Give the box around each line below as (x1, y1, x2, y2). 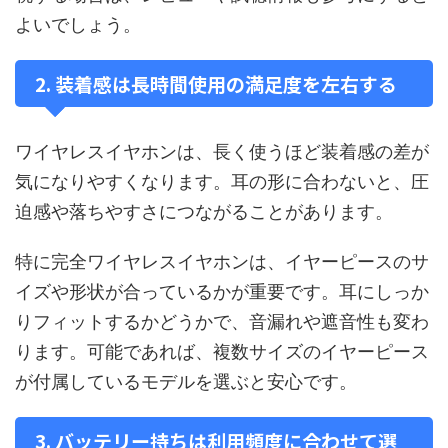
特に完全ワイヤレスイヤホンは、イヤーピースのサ (15, 251, 429, 272)
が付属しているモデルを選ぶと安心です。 (15, 371, 357, 392)
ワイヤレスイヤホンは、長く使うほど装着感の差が (15, 141, 429, 162)
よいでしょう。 (15, 14, 141, 35)
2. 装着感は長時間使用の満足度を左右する (35, 70, 397, 97)
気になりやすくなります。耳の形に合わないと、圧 (15, 171, 429, 192)
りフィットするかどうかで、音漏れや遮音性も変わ (15, 311, 429, 332)
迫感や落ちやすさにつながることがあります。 (15, 201, 393, 222)
